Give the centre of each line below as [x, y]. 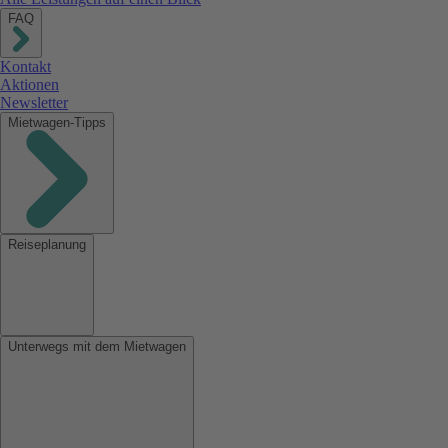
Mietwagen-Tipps [57, 123]
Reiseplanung [47, 245]
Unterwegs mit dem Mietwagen [97, 347]
